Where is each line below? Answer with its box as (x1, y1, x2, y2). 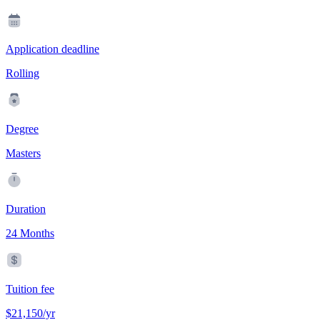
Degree (6, 123, 39, 136)
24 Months (6, 227, 54, 240)
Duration (6, 203, 46, 216)
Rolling (6, 67, 39, 80)
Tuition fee (6, 283, 54, 296)
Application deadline (6, 43, 99, 56)
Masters (6, 147, 41, 160)
